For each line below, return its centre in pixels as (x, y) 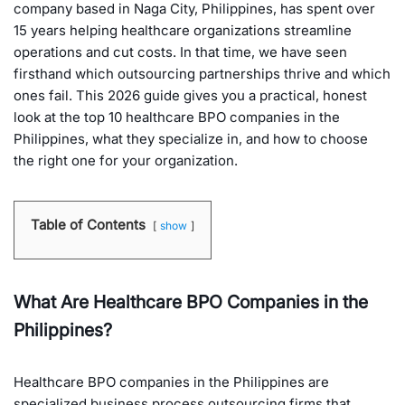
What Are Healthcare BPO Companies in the (191, 301)
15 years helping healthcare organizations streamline (183, 30)
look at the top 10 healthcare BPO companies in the (177, 117)
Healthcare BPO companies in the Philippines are (171, 381)
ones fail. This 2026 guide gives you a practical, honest (190, 95)
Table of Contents (88, 224)
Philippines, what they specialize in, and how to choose (191, 138)
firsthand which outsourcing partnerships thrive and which (202, 73)
